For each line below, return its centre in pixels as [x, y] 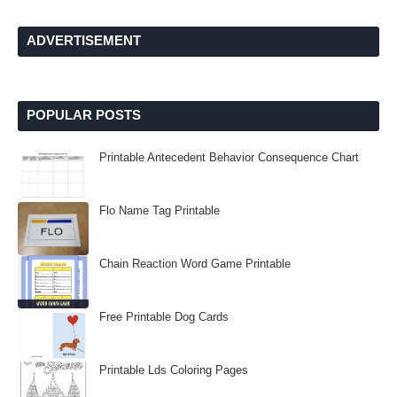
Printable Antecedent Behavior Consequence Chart [229, 157]
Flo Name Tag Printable [160, 210]
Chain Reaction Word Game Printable [195, 264]
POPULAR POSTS [84, 115]
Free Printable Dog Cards [164, 317]
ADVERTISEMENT [84, 40]
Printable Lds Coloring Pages [174, 370]
